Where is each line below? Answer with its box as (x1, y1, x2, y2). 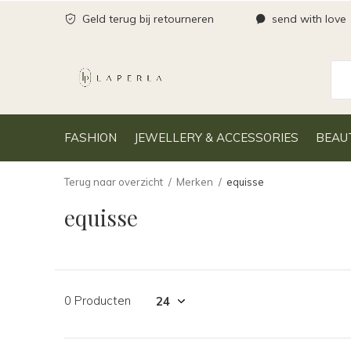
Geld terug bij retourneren (79, 12, 214, 26)
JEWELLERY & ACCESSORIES (134, 129, 299, 145)
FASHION (64, 129, 117, 145)
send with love (269, 12, 346, 26)
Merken (176, 175, 213, 188)
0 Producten (64, 293, 131, 308)
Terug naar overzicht (64, 175, 163, 188)
